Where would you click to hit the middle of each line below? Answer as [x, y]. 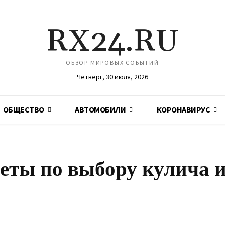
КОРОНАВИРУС [183, 109]
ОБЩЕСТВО [23, 109]
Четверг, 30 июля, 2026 [112, 77]
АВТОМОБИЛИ [100, 109]
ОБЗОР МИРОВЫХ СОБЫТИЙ [113, 63]
